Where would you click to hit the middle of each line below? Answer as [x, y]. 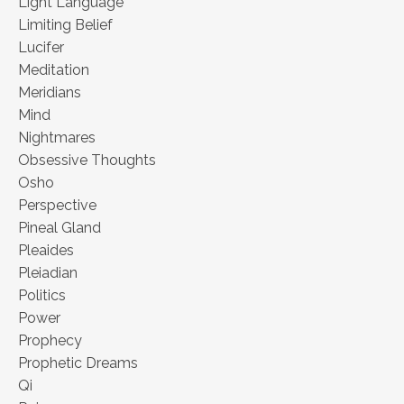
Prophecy [50, 341]
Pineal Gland [60, 228]
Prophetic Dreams [78, 363]
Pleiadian [48, 273]
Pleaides [46, 251]
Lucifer [41, 48]
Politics [42, 296]
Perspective [57, 206]
